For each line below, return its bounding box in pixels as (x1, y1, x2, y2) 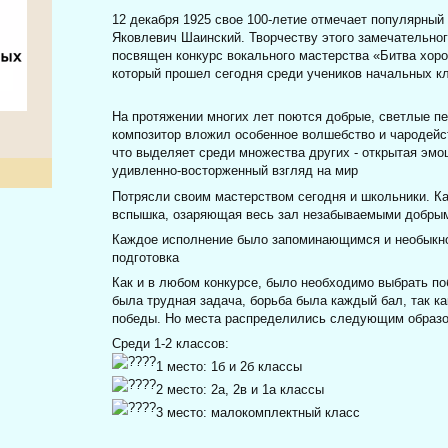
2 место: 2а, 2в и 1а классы (156, 382, 325, 398)
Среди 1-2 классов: (112, 336, 230, 352)
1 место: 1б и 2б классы (156, 359, 303, 375)
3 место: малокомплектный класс (156, 405, 361, 421)
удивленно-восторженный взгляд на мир (112, 163, 359, 179)
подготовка (112, 249, 180, 265)
